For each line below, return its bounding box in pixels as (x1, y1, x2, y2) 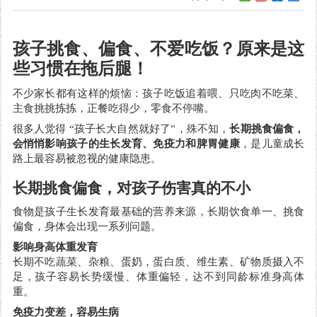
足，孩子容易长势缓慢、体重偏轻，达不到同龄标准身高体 (12, 270, 305, 282)
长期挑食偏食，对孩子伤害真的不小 (12, 179, 250, 197)
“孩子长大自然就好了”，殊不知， (69, 122, 230, 134)
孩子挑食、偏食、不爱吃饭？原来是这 (12, 39, 305, 58)
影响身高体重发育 (12, 241, 98, 253)
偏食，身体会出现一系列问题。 (12, 220, 161, 232)
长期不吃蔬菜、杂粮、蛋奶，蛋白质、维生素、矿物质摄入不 (12, 255, 305, 267)
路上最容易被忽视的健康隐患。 (12, 152, 161, 164)
